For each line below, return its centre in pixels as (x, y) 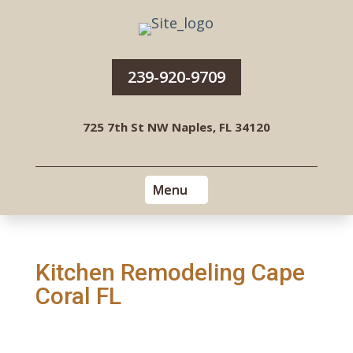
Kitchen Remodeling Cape (170, 272)
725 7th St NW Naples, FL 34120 (176, 127)
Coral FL (78, 296)
